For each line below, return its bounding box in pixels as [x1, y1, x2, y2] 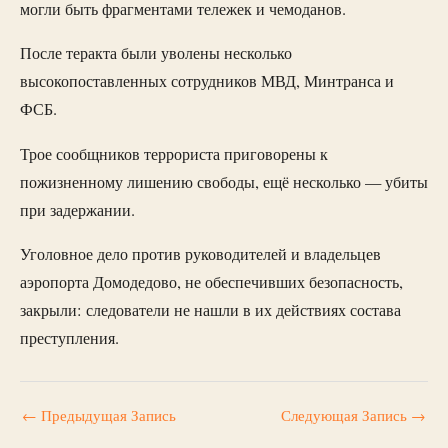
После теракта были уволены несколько [20, 42, 292, 65]
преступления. [20, 327, 119, 350]
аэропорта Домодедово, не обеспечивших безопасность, [20, 271, 403, 294]
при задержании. [20, 198, 135, 221]
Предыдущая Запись [37, 406, 176, 426]
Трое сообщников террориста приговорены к [20, 142, 328, 165]
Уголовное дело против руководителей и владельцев [20, 243, 381, 266]
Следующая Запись [281, 406, 411, 426]
